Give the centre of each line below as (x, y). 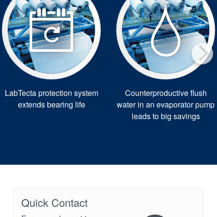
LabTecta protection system (51, 93)
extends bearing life (51, 104)
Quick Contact (55, 202)
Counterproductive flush (166, 93)
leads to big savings (166, 116)
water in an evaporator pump (166, 104)
